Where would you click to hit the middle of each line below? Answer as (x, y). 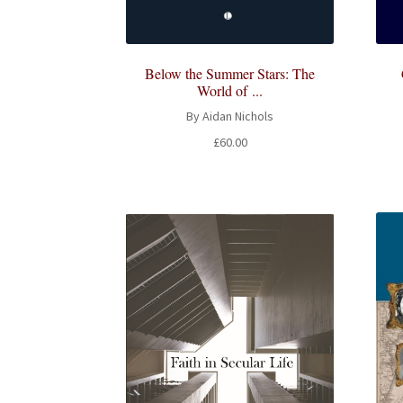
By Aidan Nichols (230, 116)
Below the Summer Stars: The (230, 73)
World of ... (230, 90)
